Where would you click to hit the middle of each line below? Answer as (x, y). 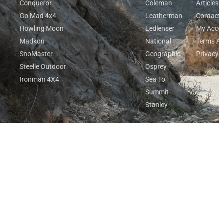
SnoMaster (36, 54)
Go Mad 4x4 (38, 16)
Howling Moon (42, 29)
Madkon (32, 41)
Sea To (155, 79)
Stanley (156, 105)
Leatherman (164, 16)
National (158, 41)
